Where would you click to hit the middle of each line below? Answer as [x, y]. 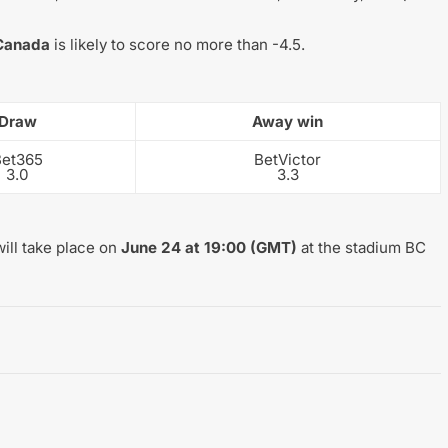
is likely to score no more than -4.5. [177, 45]
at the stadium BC [361, 248]
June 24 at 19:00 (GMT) [208, 248]
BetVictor [288, 160]
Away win [288, 122]
